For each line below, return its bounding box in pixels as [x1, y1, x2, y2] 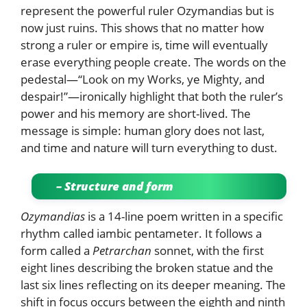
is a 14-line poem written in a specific [85, 208, 283, 225]
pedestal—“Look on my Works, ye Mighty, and [21, 71, 265, 87]
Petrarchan [93, 243, 151, 259]
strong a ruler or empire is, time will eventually [21, 36, 268, 53]
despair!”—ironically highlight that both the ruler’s [21, 88, 283, 104]
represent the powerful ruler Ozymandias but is [21, 2, 274, 19]
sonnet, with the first [151, 243, 264, 259]
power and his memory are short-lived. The [21, 105, 251, 121]
